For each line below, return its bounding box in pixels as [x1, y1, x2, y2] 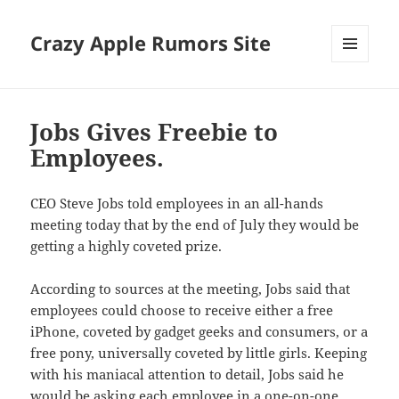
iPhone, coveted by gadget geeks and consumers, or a [30, 322, 369, 341]
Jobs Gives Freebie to [30, 116, 279, 149]
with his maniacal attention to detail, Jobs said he [30, 365, 345, 384]
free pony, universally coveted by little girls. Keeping [30, 344, 368, 362]
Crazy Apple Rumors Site [30, 29, 272, 57]
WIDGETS [331, 92, 382, 108]
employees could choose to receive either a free [30, 301, 334, 320]
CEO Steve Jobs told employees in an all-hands [30, 194, 324, 213]
